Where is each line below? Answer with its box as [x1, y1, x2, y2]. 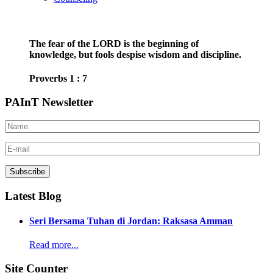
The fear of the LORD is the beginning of [29, 38, 199, 49]
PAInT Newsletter [5, 95, 93, 108]
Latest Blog [5, 189, 62, 202]
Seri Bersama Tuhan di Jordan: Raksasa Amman [29, 216, 233, 227]
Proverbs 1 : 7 [29, 73, 87, 83]
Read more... [29, 239, 79, 250]
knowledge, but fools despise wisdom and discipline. [29, 49, 241, 60]
